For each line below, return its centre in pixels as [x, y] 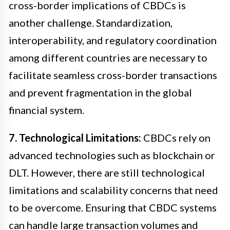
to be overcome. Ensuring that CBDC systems [113, 208]
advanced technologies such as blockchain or [112, 155]
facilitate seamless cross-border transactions [113, 75]
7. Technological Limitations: [75, 138]
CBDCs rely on [176, 138]
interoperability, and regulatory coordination [113, 40]
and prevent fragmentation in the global [100, 93]
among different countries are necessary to [108, 58]
